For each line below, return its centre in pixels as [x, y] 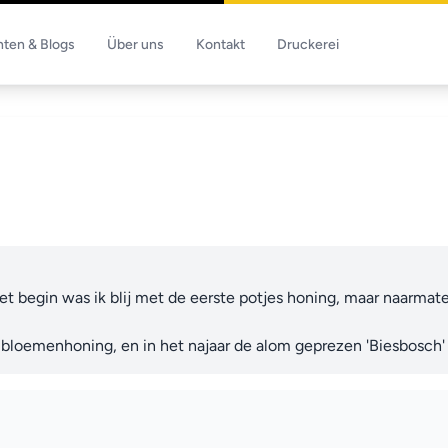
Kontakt [220, 44]
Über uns [135, 44]
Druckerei [308, 44]
